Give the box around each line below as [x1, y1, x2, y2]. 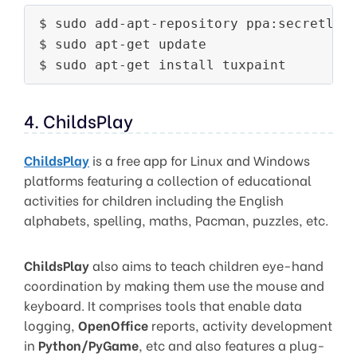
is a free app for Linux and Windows [89, 151, 310, 170]
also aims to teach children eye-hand [89, 256, 324, 275]
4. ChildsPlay [24, 108, 133, 134]
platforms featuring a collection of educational [24, 171, 312, 190]
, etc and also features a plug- [139, 335, 325, 355]
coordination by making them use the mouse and [24, 276, 324, 295]
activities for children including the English [24, 190, 284, 210]
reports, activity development [148, 316, 332, 335]
